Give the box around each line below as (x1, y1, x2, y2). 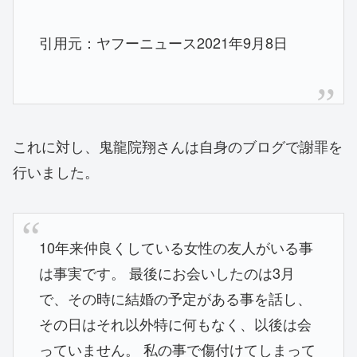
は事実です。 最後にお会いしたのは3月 (39, 261, 296, 283)
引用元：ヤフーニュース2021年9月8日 (39, 32, 288, 53)
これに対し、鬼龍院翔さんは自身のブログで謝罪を (13, 135, 343, 157)
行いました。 (13, 161, 99, 182)
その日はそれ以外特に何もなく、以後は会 (39, 312, 312, 334)
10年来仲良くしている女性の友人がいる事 (39, 236, 314, 257)
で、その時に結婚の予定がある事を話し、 (39, 287, 312, 308)
